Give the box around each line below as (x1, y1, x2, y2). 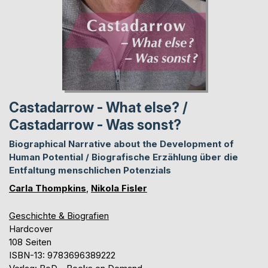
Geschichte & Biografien (9, 210, 109, 222)
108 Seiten (9, 236, 51, 248)
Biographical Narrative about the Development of (9, 138, 234, 150)
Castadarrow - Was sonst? (9, 117, 181, 134)
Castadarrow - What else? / (9, 99, 188, 117)
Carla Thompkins (9, 182, 86, 194)
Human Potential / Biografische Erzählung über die (9, 151, 238, 163)
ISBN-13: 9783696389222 (9, 249, 115, 261)
